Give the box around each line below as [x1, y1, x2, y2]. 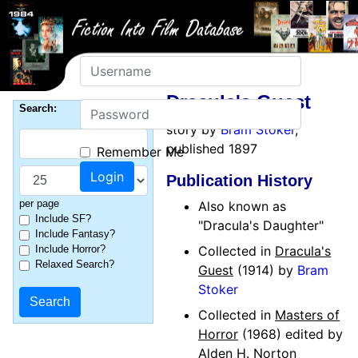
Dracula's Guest [166, 91, 311, 113]
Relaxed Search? [34, 258, 114, 270]
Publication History [166, 172, 312, 189]
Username [80, 58, 141, 74]
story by [166, 121, 221, 137]
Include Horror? [34, 243, 105, 255]
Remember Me [97, 144, 184, 160]
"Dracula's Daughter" [198, 217, 324, 233]
